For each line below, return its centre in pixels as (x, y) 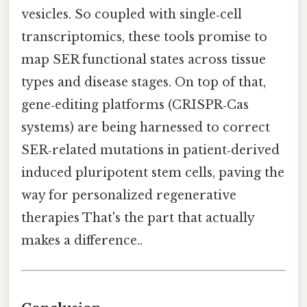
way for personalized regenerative (129, 196)
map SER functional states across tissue (144, 60)
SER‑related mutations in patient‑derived (150, 150)
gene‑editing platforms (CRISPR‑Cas (135, 105)
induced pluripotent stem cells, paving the (153, 173)
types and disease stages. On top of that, (144, 83)
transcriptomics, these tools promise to (144, 37)
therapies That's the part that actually (138, 218)
